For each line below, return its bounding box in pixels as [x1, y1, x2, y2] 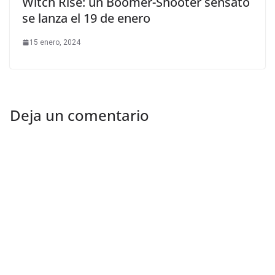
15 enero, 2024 [29, 37, 80, 47]
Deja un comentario [10, 104, 149, 125]
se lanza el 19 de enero [22, 9, 150, 26]
